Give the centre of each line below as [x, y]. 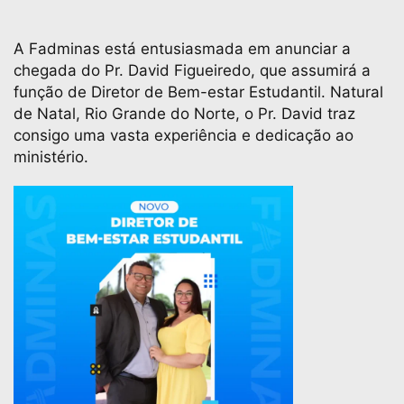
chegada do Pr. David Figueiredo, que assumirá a [192, 70]
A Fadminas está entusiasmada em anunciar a [182, 49]
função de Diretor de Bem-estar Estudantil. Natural [198, 92]
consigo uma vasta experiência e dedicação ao [184, 135]
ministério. [51, 157]
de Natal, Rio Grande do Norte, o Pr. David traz [184, 114]
